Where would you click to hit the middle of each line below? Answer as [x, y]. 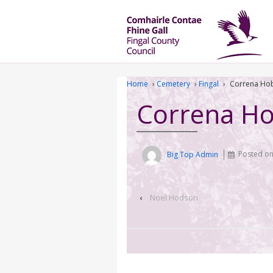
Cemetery [173, 84]
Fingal [209, 84]
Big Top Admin [193, 154]
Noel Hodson [174, 197]
